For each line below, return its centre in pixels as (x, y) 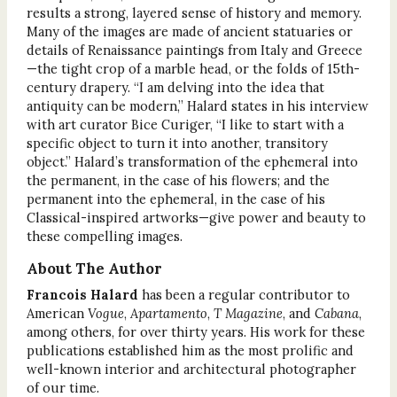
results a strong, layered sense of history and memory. (194, 12)
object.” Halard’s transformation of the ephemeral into (192, 161)
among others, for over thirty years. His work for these (195, 331)
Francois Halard (82, 294)
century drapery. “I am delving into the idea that (175, 87)
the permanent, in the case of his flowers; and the (178, 180)
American (57, 313)
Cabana (336, 313)
